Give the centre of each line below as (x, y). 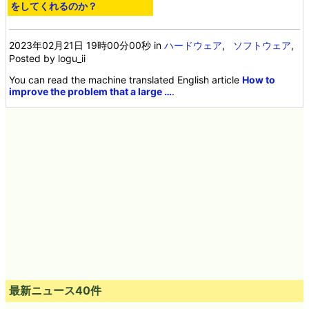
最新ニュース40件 (55, 290)
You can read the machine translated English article (126, 79)
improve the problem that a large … (91, 91)
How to (259, 79)
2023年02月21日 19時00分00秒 (80, 45)
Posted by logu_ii (48, 58)
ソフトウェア (262, 45)
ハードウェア (193, 45)
